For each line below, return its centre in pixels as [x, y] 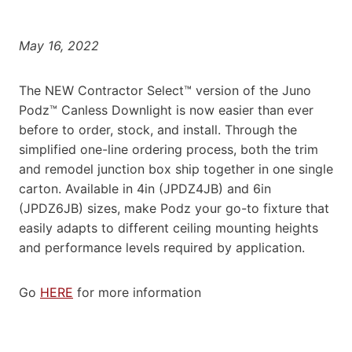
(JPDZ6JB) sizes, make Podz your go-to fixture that [174, 208]
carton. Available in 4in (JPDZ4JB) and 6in [145, 188]
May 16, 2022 [59, 45]
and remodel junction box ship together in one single [176, 169]
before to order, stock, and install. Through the [158, 129]
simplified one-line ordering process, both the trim [169, 149]
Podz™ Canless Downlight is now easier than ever [166, 110]
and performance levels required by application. [164, 247]
